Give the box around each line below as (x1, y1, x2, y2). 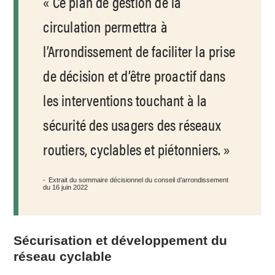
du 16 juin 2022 (43, 183, 88, 191)
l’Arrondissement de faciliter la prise (43, 39, 236, 61)
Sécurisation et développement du (14, 233, 228, 247)
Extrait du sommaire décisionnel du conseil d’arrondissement (48, 176, 229, 184)
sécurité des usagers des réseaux (43, 113, 221, 135)
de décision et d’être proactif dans (43, 64, 226, 86)
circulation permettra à (43, 15, 168, 37)
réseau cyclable (14, 249, 112, 263)
